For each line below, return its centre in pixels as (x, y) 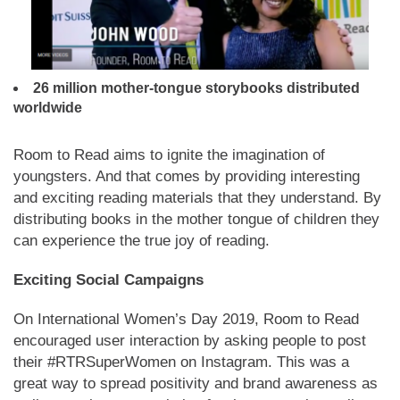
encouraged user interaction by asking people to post (190, 341)
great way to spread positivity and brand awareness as (196, 384)
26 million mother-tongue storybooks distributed (196, 88)
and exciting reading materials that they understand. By (197, 198)
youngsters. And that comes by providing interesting (187, 177)
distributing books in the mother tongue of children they (196, 220)
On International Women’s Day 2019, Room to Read (186, 320)
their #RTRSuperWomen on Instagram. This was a (181, 362)
